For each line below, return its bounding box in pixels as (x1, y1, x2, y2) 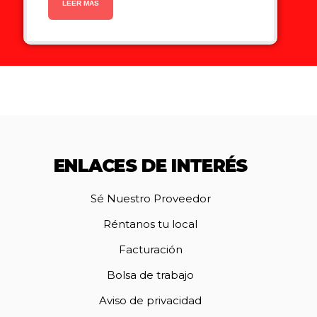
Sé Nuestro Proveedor (90, 191, 211, 205)
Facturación (118, 242, 183, 256)
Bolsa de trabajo (107, 267, 195, 282)
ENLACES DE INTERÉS (53, 154, 248, 176)
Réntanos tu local (103, 217, 198, 231)
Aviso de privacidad (99, 293, 202, 307)
